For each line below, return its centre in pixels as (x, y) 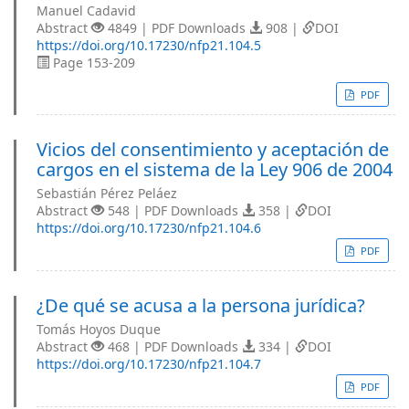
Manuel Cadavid (86, 10)
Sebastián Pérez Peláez (107, 193)
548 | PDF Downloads (173, 210)
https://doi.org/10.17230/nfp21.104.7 (149, 364)
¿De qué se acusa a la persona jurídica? (201, 305)
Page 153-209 (92, 63)
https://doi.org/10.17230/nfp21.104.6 (149, 228)
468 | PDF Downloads (173, 346)
